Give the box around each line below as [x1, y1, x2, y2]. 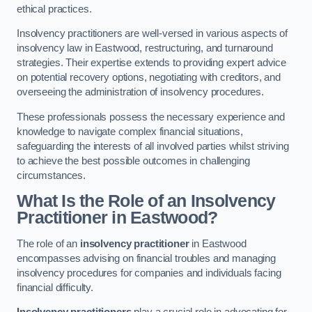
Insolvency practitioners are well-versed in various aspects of [17, 28, 288, 40]
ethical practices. [17, 3, 92, 15]
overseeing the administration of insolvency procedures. [17, 86, 265, 98]
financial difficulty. [17, 281, 93, 293]
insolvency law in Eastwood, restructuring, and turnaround [17, 42, 273, 54]
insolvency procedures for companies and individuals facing [17, 267, 281, 279]
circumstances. [17, 169, 86, 181]
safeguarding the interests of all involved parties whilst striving [17, 140, 289, 152]
